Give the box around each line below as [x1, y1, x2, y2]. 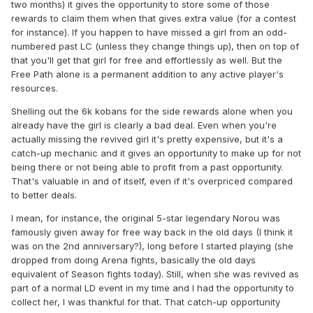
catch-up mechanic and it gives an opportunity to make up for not [11, 147, 301, 159]
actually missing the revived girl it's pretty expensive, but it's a [11, 133, 283, 145]
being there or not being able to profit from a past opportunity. [11, 161, 283, 173]
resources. [11, 82, 58, 94]
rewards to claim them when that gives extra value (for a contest [11, 12, 296, 24]
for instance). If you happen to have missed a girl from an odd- [11, 26, 287, 38]
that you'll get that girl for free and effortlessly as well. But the [11, 54, 282, 66]
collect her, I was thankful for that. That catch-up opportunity [11, 296, 280, 307]
